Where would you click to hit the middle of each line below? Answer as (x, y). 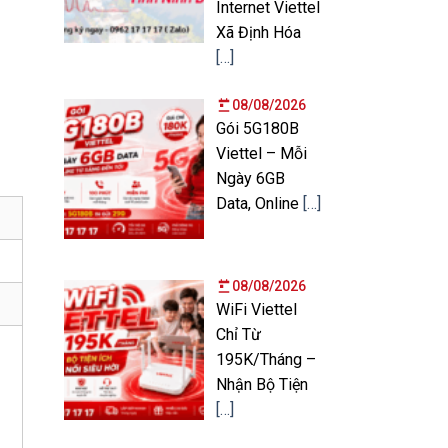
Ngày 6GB (250, 178)
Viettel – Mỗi (261, 153)
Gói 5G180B (257, 128)
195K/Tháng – (265, 359)
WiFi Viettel (256, 309)
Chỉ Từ (238, 334)
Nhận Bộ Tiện (261, 384)
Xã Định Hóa (258, 32)
